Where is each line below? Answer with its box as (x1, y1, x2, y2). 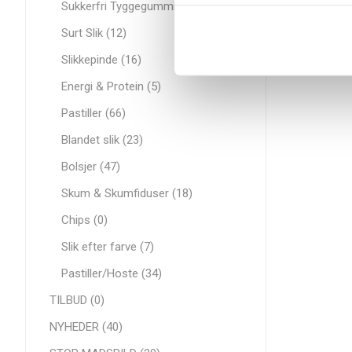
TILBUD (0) (49, 293, 104, 307)
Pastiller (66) (61, 106, 126, 120)
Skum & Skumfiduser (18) (61, 186, 192, 200)
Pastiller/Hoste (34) (61, 266, 162, 280)
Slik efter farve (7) (61, 240, 154, 254)
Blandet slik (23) (61, 133, 143, 147)
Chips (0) (61, 213, 108, 227)
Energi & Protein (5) (61, 79, 161, 93)
